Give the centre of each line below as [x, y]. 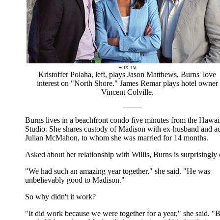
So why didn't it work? [60, 196]
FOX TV [127, 67]
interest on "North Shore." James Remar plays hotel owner [127, 83]
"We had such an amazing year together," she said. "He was [118, 171]
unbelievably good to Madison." [75, 180]
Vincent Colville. [127, 92]
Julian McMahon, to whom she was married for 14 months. [117, 137]
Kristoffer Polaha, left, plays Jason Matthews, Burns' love [127, 74]
